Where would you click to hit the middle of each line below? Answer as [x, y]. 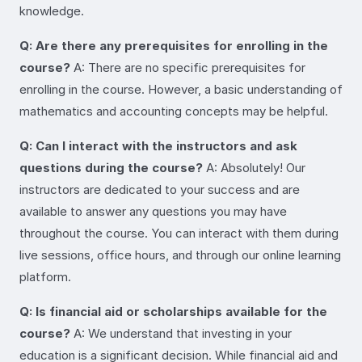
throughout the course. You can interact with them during [179, 233]
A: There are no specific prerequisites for [188, 67]
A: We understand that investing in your [181, 333]
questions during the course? [111, 167]
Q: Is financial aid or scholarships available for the [173, 311]
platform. [45, 276]
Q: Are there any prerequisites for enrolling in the [174, 45]
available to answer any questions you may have [153, 211]
